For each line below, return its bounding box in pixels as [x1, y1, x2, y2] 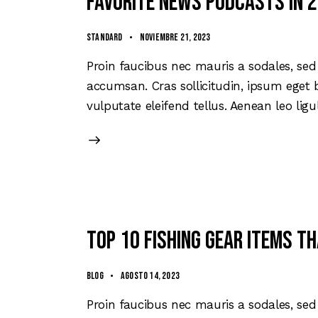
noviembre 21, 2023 [139, 31, 211, 43]
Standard [87, 31, 123, 43]
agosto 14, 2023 [121, 269, 180, 282]
